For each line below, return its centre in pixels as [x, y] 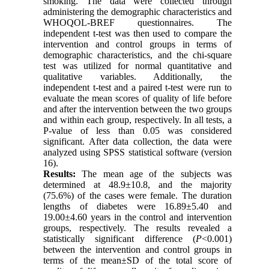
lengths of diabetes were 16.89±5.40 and [138, 206]
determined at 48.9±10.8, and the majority [138, 184]
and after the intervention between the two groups [138, 109]
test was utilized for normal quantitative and [138, 65]
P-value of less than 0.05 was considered [138, 130]
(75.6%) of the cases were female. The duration [138, 195]
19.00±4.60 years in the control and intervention [138, 217]
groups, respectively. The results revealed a [138, 228]
